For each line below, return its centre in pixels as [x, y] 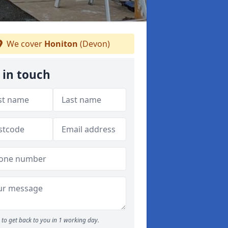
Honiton [61, 44]
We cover [24, 44]
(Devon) [94, 44]
